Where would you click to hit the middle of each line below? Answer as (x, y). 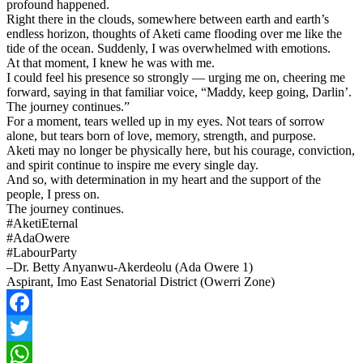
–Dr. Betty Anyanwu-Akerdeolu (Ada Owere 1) (130, 267)
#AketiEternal (42, 223)
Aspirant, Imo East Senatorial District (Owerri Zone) (141, 281)
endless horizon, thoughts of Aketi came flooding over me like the (174, 33)
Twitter (25, 353)
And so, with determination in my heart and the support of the (164, 179)
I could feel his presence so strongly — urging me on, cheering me (176, 77)
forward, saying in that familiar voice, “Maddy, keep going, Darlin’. (179, 92)
